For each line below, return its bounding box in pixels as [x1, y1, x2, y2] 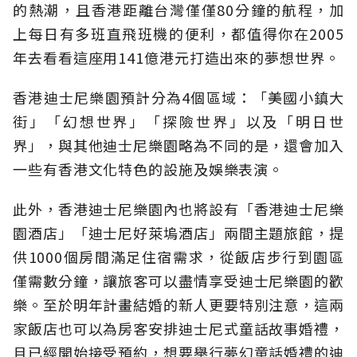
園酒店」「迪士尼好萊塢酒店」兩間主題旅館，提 [13, 222, 344, 244]
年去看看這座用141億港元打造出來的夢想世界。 [13, 47, 340, 69]
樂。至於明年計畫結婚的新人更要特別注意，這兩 [13, 294, 344, 316]
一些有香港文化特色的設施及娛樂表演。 [13, 159, 284, 180]
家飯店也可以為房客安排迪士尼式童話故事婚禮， [13, 318, 344, 339]
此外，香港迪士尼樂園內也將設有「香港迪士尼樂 [13, 198, 344, 220]
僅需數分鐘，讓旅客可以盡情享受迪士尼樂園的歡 [13, 270, 344, 292]
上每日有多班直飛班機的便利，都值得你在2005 [13, 23, 344, 45]
